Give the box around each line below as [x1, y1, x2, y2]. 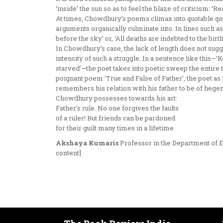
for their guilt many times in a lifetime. [56, 123, 175, 133]
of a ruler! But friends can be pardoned [56, 113, 175, 123]
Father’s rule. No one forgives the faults [56, 104, 179, 113]
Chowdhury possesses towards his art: [56, 94, 177, 103]
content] [56, 148, 81, 158]
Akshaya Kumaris [56, 138, 118, 148]
